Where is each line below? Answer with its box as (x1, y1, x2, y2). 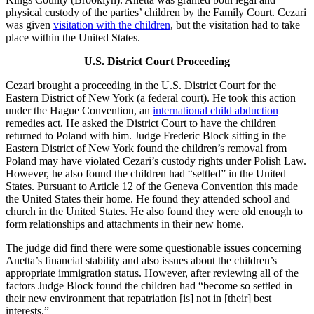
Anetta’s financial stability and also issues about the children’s (6, 254, 277, 267)
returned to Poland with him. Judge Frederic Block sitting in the (6, 130, 286, 142)
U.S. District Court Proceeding (84, 55, 230, 68)
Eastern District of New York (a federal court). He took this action (6, 92, 296, 104)
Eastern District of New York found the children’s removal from (6, 142, 287, 155)
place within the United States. (6, 32, 140, 44)
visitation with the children (53, 19, 170, 32)
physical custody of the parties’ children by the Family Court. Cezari (6, 6, 306, 19)
